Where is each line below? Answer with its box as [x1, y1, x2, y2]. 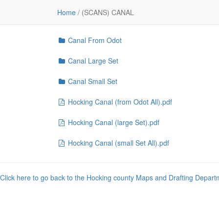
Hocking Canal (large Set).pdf [66, 117, 159, 127]
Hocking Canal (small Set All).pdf [66, 138, 169, 148]
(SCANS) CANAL [80, 7, 134, 17]
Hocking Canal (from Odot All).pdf [66, 97, 172, 107]
